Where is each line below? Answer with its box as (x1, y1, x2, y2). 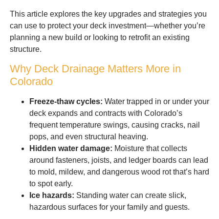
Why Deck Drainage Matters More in (10, 62, 181, 75)
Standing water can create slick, (74, 191, 186, 199)
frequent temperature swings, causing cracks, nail (29, 120, 200, 129)
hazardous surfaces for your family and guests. (29, 202, 190, 211)
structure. (10, 45, 42, 54)
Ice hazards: (29, 191, 74, 199)
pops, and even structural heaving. (29, 132, 148, 141)
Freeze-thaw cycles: (29, 97, 103, 106)
